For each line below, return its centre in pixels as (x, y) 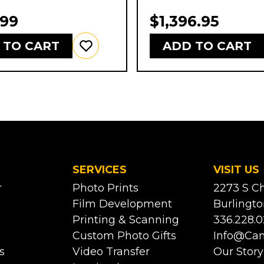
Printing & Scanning (126, 220)
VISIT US (237, 170)
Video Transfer (111, 252)
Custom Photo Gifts (125, 236)
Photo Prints (106, 188)
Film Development (123, 204)
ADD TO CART (207, 46)
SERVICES (100, 170)
